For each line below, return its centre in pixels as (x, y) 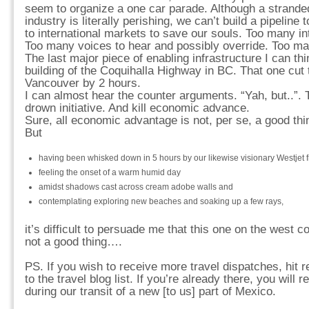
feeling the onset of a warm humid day (110, 172)
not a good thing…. (73, 242)
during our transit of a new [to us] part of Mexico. (150, 291)
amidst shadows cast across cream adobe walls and (136, 187)
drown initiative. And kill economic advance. (137, 108)
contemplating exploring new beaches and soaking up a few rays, (161, 201)
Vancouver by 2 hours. (83, 83)
